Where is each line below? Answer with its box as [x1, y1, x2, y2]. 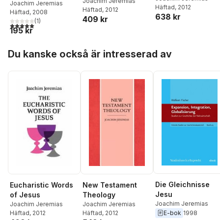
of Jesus [10, 191, 40, 199]
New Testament [82, 181, 137, 190]
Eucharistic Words [10, 181, 73, 190]
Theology [82, 191, 115, 199]
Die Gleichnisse [155, 180, 210, 189]
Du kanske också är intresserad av [8, 48, 172, 60]
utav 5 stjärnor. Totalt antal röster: [18, 21, 114, 28]
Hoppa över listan [7, 42, 69, 51]
